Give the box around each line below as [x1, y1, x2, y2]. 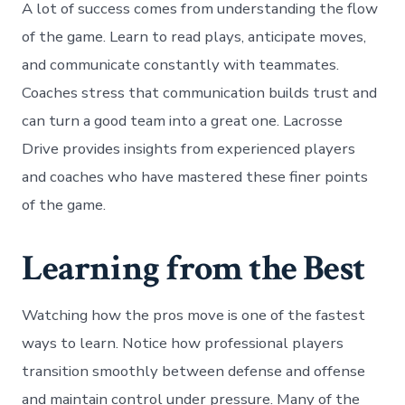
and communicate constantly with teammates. [22, 53, 340, 75]
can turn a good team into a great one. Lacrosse [22, 109, 344, 131]
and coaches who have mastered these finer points [22, 165, 369, 187]
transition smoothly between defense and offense [22, 360, 366, 381]
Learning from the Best [22, 244, 365, 292]
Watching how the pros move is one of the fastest [22, 304, 366, 325]
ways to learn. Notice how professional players [22, 332, 344, 353]
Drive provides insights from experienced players [22, 137, 356, 159]
